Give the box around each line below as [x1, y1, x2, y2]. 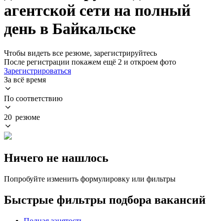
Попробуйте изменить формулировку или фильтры [4, 174, 176, 183]
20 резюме [4, 112, 40, 121]
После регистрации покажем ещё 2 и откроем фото [4, 57, 176, 66]
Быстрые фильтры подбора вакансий [4, 193, 206, 206]
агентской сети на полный [4, 1, 190, 20]
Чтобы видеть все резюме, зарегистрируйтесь [4, 48, 157, 57]
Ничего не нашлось [4, 151, 109, 164]
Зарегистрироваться [4, 66, 71, 75]
